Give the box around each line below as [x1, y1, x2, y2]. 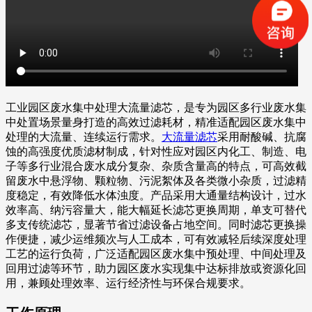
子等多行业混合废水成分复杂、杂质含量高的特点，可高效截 [6, 159, 306, 172]
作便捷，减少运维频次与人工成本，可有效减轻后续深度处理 [6, 233, 306, 245]
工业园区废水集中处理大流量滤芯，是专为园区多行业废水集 [6, 101, 306, 114]
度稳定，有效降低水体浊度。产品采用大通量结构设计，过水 [6, 189, 306, 201]
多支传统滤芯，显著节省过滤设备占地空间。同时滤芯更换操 [6, 218, 306, 231]
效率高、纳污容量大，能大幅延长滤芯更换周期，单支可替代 [6, 203, 306, 216]
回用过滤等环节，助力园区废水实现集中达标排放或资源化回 [6, 262, 306, 274]
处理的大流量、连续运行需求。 [6, 130, 162, 143]
